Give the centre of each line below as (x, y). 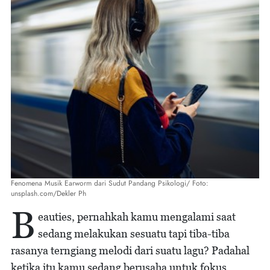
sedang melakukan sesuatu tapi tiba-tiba (134, 234)
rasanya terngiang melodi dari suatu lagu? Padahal (130, 250)
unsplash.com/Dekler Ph (49, 193)
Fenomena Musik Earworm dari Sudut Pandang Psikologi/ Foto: (110, 183)
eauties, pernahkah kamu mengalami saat (137, 217)
